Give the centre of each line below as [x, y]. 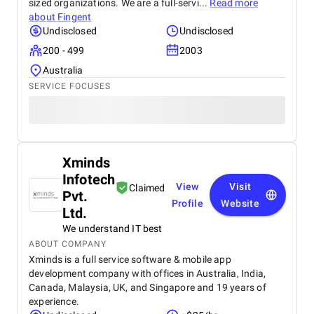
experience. [54, 301]
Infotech [89, 179]
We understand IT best [112, 228]
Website [240, 203]
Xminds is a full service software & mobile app [130, 259]
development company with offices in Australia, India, [148, 273]
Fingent [75, 17]
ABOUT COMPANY [68, 244]
